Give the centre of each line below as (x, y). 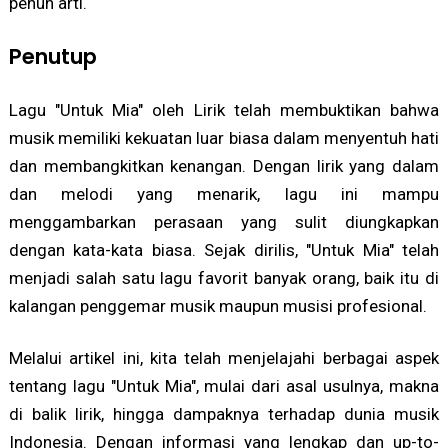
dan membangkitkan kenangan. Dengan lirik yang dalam (224, 165)
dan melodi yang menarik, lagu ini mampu (224, 193)
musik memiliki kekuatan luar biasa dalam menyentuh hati (224, 137)
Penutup (52, 56)
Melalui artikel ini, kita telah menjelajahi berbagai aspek (224, 357)
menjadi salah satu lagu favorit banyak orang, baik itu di (224, 277)
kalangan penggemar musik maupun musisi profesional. (217, 305)
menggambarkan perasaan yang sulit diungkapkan (224, 221)
